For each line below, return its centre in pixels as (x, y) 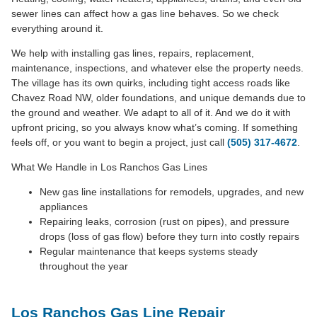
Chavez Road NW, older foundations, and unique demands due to (158, 97)
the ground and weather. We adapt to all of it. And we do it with (151, 112)
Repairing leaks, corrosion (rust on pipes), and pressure (165, 221)
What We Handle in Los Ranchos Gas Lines (109, 167)
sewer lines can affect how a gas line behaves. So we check (145, 13)
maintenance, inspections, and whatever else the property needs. (157, 68)
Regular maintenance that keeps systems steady (149, 251)
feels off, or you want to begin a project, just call (119, 142)
